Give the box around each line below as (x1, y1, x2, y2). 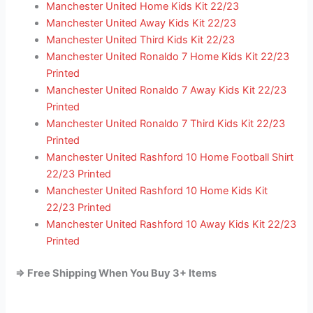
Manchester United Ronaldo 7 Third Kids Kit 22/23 (46, 117, 286, 131)
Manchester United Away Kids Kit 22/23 (46, 17, 237, 30)
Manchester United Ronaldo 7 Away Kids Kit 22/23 (46, 84, 287, 97)
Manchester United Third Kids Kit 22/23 (46, 34, 235, 47)
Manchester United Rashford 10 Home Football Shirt (46, 151, 294, 164)
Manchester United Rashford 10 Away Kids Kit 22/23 (46, 218, 297, 231)
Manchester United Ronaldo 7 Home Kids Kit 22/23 (46, 50, 290, 64)
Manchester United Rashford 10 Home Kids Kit (46, 184, 268, 198)
